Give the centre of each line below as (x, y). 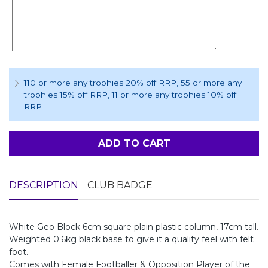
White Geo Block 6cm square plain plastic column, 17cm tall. (134, 227)
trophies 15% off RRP (66, 95)
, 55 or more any (209, 83)
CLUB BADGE (120, 185)
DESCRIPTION (44, 185)
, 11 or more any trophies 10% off (172, 95)
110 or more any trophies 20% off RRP (100, 83)
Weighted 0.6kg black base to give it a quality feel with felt (131, 240)
